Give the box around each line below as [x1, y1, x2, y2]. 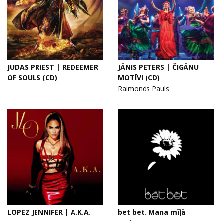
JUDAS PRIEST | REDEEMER [7, 62, 98, 72]
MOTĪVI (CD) [118, 73, 160, 82]
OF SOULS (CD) [7, 73, 57, 82]
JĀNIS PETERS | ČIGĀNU [118, 62, 199, 72]
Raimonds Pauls [118, 84, 169, 93]
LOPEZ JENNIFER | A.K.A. [7, 207, 91, 217]
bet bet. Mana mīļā [118, 207, 185, 217]
